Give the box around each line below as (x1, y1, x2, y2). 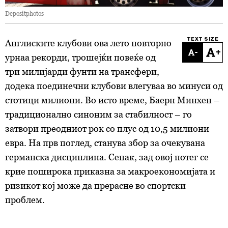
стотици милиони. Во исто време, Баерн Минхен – (5, 95, 220, 105)
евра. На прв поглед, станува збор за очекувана (5, 137, 205, 148)
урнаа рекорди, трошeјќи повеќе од (5, 52, 156, 63)
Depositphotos (5, 10, 44, 17)
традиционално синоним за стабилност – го (5, 109, 192, 120)
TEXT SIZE (186, 36, 219, 42)
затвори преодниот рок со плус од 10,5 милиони (5, 123, 209, 134)
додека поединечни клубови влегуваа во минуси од (5, 80, 223, 91)
